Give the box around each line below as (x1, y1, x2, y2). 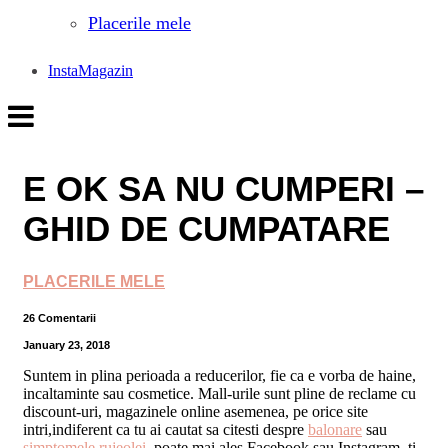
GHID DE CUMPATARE (23, 209, 390, 249)
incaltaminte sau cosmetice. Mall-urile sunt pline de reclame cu (23, 384, 416, 402)
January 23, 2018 (23, 338, 110, 351)
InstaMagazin (48, 61, 133, 79)
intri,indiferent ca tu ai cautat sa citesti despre (23, 420, 308, 438)
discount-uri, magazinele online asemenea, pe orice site (23, 402, 368, 420)
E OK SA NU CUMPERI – (23, 169, 424, 209)
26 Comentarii (23, 311, 96, 324)
